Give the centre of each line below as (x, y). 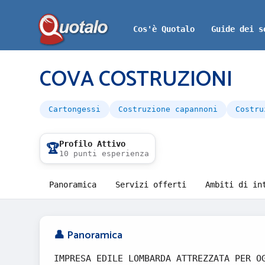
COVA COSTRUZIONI (136, 80)
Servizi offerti (151, 185)
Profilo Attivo (92, 144)
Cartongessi (75, 109)
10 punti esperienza (104, 153)
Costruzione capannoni (168, 109)
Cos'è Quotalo (164, 29)
